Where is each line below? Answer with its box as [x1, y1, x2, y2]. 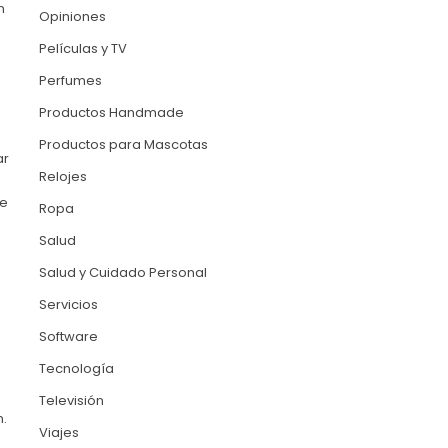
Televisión [38, 391, 104, 411]
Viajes [38, 423, 79, 443]
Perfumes [38, 71, 102, 91]
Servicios [38, 295, 98, 315]
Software [38, 327, 98, 347]
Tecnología [38, 359, 114, 379]
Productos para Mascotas [38, 135, 208, 155]
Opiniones [38, 7, 106, 27]
